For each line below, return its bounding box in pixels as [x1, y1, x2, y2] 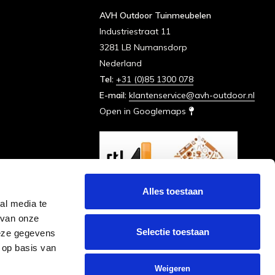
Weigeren [155, 264, 190, 273]
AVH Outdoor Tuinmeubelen [99, 10, 211, 21]
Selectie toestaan [136, 226, 209, 237]
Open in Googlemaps [99, 106, 188, 117]
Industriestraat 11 [99, 26, 171, 37]
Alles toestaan [142, 186, 203, 196]
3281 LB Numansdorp [99, 42, 187, 53]
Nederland [99, 58, 142, 69]
